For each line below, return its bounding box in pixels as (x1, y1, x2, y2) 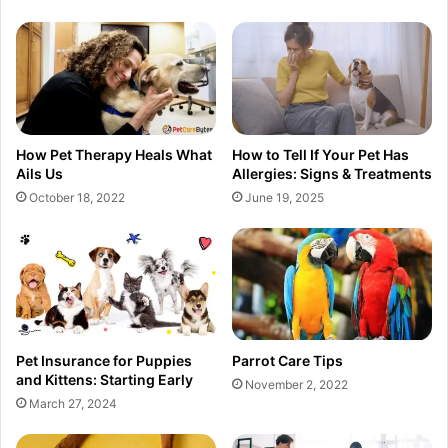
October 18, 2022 (29, 189, 125, 205)
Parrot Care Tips (232, 351, 343, 369)
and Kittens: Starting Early (16, 370, 193, 388)
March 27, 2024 (29, 395, 117, 411)
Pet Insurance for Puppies (16, 351, 192, 369)
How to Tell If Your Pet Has (232, 145, 409, 163)
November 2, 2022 (245, 376, 348, 392)
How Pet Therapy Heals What (16, 145, 212, 163)
